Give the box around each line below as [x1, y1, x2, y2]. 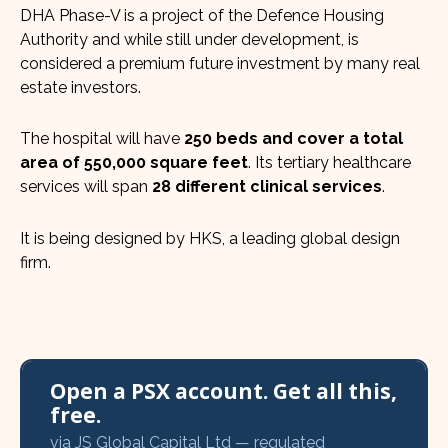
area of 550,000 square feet [20, 153, 248, 173]
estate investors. [20, 77, 141, 97]
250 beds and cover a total [184, 129, 403, 149]
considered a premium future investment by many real [20, 53, 420, 73]
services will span [20, 177, 152, 197]
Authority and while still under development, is [20, 29, 359, 49]
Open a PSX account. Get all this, [50, 376, 397, 405]
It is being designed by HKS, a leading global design [20, 229, 400, 249]
